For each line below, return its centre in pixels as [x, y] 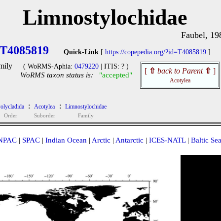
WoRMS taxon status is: [56, 75]
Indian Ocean [66, 140]
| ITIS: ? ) [114, 66]
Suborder [44, 115]
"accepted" [115, 75]
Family [86, 115]
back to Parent [180, 71]
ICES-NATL [167, 140]
